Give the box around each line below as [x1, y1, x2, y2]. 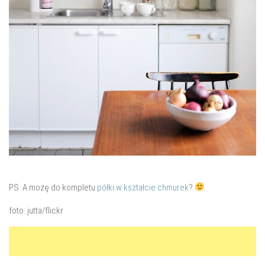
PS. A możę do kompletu [9, 182, 97, 193]
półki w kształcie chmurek [97, 182, 189, 193]
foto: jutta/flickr [9, 205, 63, 216]
